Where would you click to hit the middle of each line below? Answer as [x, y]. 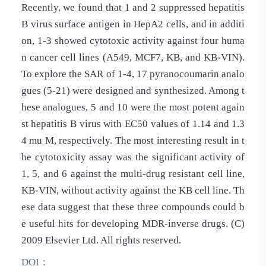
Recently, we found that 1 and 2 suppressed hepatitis [133, 7]
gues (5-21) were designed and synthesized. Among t [133, 90]
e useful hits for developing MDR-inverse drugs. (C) [133, 223]
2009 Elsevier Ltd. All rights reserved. [101, 240]
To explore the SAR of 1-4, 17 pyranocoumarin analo [133, 74]
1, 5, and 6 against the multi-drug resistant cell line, [133, 173]
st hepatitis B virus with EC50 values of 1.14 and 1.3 [133, 123]
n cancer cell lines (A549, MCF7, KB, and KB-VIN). [133, 57]
